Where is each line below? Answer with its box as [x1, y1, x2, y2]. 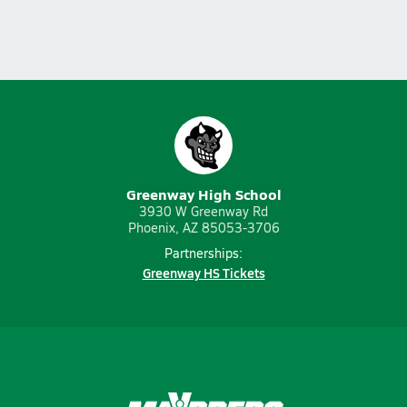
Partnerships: [164, 244, 243, 262]
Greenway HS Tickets [142, 263, 265, 282]
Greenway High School [125, 184, 282, 204]
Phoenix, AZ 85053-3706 [127, 219, 280, 236]
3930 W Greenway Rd [139, 203, 268, 220]
